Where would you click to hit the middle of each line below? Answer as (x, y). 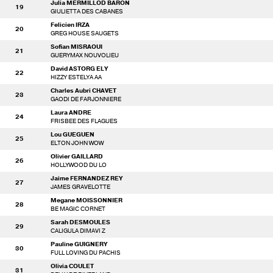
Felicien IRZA (70, 25)
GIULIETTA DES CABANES (87, 12)
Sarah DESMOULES (80, 222)
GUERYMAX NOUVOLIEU (85, 55)
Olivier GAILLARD (77, 157)
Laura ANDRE (71, 113)
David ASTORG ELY (79, 69)
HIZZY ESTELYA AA (76, 77)
